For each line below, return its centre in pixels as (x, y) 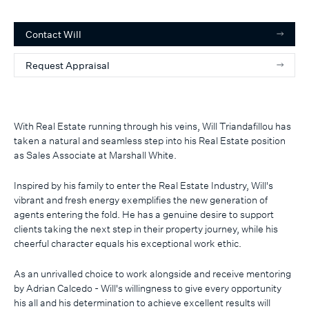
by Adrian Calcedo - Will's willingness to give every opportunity (148, 288)
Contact (44, 34)
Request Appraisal (68, 65)
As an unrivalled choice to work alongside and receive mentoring (152, 274)
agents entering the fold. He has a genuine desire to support (144, 214)
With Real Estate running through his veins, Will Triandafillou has (152, 126)
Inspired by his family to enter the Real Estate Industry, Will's (143, 185)
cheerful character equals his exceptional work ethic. (128, 243)
